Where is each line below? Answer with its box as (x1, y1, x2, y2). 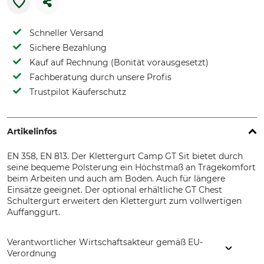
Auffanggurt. (7, 207, 60, 217)
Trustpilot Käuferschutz (29, 87, 126, 97)
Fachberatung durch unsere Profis (29, 72, 171, 82)
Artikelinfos (7, 126, 57, 137)
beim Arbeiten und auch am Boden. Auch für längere (7, 173, 225, 184)
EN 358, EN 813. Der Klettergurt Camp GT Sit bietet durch (7, 151, 243, 161)
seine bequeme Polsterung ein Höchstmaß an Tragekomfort (7, 162, 256, 173)
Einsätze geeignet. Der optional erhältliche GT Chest (7, 184, 222, 195)
